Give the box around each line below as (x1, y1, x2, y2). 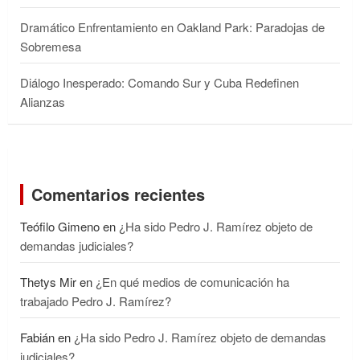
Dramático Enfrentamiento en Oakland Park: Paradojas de (20, 18, 325, 35)
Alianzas (20, 92, 65, 110)
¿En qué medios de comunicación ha (96, 272, 289, 290)
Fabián (20, 328, 55, 346)
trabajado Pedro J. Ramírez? (20, 292, 171, 309)
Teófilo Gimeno (20, 217, 100, 235)
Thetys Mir (20, 272, 76, 290)
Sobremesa (20, 37, 81, 55)
